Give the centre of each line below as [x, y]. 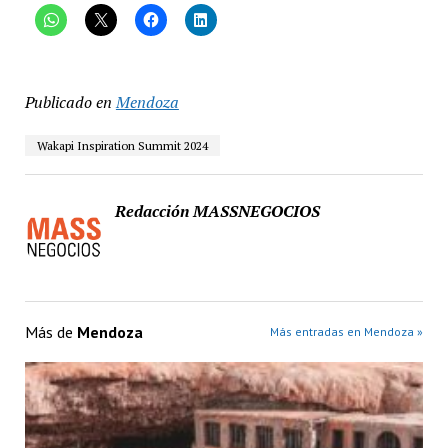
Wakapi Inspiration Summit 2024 [122, 146]
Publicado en [68, 102]
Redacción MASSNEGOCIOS [217, 211]
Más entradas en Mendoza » [347, 332]
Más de [50, 332]
